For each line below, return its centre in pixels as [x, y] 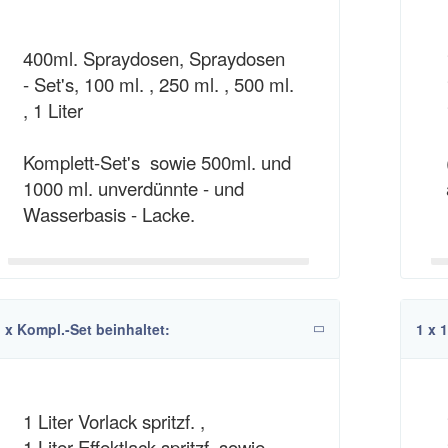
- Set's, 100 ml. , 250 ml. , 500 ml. [158, 84]
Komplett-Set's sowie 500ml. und [156, 162]
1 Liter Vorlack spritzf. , [113, 421]
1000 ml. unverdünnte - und [133, 188]
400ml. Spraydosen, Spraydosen [153, 58]
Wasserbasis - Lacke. [108, 214]
